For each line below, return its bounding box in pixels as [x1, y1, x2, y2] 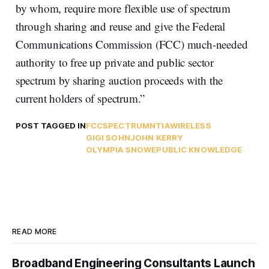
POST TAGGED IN [15, 121, 86, 131]
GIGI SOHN [85, 133, 130, 143]
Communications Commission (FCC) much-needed [15, 37, 248, 52]
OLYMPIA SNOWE [85, 145, 157, 155]
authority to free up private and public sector [15, 55, 214, 70]
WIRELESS [169, 121, 211, 131]
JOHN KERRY [130, 133, 184, 143]
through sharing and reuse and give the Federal [15, 19, 225, 34]
